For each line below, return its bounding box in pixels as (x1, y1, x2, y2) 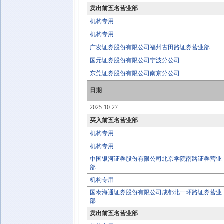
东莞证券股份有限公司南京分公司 (90, 70, 180, 77)
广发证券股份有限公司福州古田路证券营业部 (90, 44, 210, 51)
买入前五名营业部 (90, 117, 138, 124)
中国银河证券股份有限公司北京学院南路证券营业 (90, 155, 222, 162)
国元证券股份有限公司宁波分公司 (90, 57, 180, 64)
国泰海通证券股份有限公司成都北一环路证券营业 (90, 189, 222, 196)
